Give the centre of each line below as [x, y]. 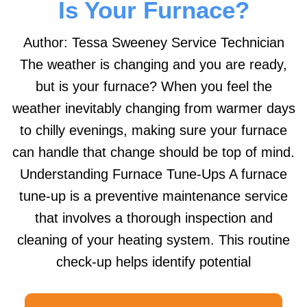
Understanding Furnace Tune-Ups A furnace [153, 174]
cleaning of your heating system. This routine [153, 240]
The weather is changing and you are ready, [153, 64]
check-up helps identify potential [153, 261]
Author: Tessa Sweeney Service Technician [153, 42]
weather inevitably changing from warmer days [153, 108]
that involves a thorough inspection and [153, 218]
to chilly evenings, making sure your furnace [153, 130]
